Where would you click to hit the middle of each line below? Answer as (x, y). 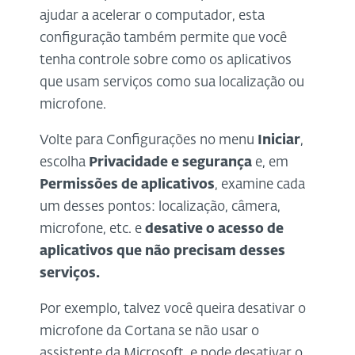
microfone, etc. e (92, 230)
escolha (64, 163)
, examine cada (260, 185)
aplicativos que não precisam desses (162, 252)
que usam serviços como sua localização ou (172, 83)
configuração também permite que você (163, 39)
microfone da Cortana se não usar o (149, 332)
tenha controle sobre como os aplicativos (166, 61)
